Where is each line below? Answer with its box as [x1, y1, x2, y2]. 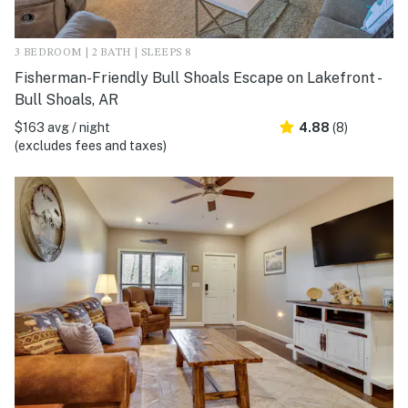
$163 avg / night [15, 120, 110, 136]
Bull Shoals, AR [15, 91, 118, 109]
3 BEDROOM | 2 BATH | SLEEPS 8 [15, 47, 191, 59]
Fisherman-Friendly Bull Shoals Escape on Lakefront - [15, 69, 380, 87]
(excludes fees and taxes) [15, 138, 167, 154]
